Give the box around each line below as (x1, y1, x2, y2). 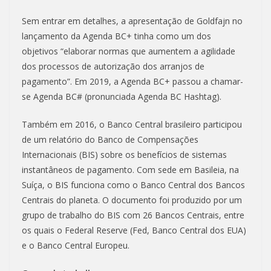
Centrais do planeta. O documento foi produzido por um (22, 194, 242, 206)
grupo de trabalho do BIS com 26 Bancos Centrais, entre (22, 209, 244, 221)
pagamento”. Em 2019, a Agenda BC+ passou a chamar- (22, 76, 243, 88)
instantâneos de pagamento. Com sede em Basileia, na (22, 164, 239, 176)
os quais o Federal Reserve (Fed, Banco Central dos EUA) (22, 224, 246, 237)
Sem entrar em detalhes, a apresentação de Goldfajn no (22, 15, 243, 27)
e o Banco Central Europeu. (22, 240, 129, 252)
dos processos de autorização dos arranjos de (22, 60, 204, 73)
